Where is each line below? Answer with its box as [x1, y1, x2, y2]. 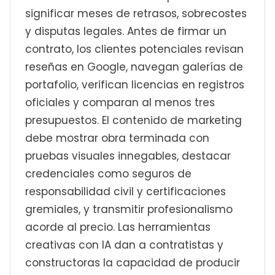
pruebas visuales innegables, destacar [25, 149, 231, 163]
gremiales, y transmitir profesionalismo [25, 202, 233, 217]
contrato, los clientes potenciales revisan [25, 42, 244, 56]
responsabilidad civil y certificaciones [25, 184, 226, 199]
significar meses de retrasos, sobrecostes [25, 6, 247, 21]
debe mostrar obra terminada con [25, 131, 209, 145]
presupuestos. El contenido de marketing [25, 113, 242, 128]
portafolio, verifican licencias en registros [25, 77, 244, 92]
